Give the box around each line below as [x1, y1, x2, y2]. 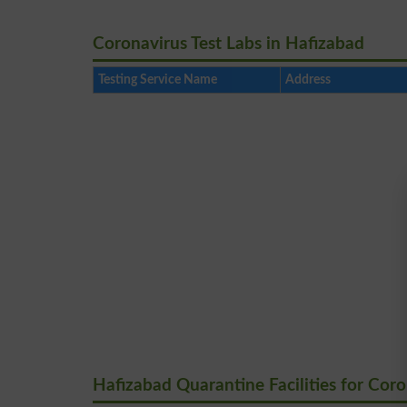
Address [285, 73, 331, 86]
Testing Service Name [98, 73, 217, 86]
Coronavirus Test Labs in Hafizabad [93, 35, 364, 53]
